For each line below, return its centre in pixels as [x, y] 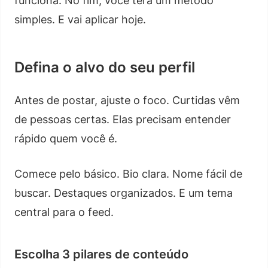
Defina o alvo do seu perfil [105, 67]
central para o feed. [64, 212]
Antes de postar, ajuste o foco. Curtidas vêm [127, 100]
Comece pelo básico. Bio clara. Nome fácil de [128, 173]
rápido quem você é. [66, 138]
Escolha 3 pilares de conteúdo [101, 254]
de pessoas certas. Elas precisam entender [123, 119]
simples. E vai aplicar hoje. [80, 19]
